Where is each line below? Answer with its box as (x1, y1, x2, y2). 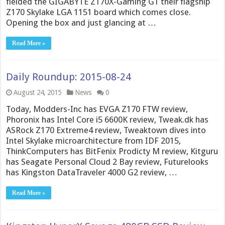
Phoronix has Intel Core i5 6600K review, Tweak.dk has (6, 114, 209, 125)
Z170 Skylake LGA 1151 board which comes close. (6, 7, 191, 17)
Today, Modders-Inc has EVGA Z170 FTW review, (6, 103, 188, 114)
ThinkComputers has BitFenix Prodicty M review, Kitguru (6, 146, 218, 156)
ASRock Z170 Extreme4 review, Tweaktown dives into (6, 125, 206, 135)
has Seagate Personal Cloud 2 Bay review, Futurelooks (6, 156, 209, 167)
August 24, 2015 (14, 88, 62, 96)
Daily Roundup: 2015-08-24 (6, 70, 132, 83)
